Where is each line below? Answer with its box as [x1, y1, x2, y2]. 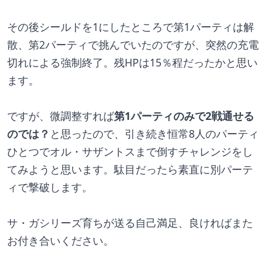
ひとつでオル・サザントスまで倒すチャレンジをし [7, 144, 253, 159]
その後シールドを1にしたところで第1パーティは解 [7, 20, 254, 34]
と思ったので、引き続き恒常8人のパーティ [50, 126, 259, 141]
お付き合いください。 [7, 233, 114, 248]
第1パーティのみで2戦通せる [114, 109, 254, 123]
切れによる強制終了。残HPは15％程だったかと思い [7, 55, 258, 70]
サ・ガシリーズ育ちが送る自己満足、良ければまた [7, 216, 253, 230]
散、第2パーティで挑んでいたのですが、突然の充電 [7, 37, 259, 52]
